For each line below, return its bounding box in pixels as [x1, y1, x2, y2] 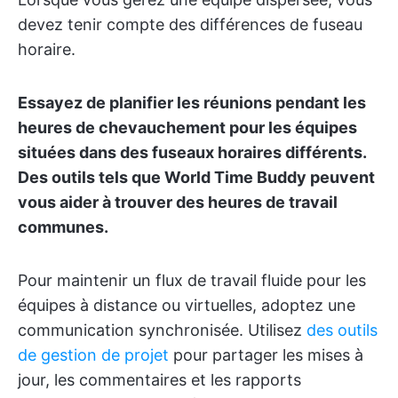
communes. [18, 218, 108, 237]
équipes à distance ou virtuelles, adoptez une [18, 296, 355, 315]
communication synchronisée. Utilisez [18, 321, 306, 340]
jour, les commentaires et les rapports [18, 370, 301, 390]
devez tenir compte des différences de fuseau [18, 15, 362, 35]
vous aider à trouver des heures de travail [18, 193, 338, 212]
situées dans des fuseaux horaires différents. [18, 143, 366, 163]
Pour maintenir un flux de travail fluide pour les [18, 271, 366, 291]
